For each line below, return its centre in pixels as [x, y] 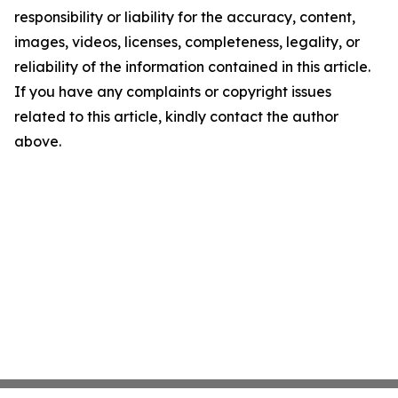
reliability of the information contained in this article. [192, 67]
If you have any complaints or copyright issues [173, 92]
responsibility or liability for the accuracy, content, [185, 17]
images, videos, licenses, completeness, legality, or [187, 42]
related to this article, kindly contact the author [176, 117]
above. [38, 142]
